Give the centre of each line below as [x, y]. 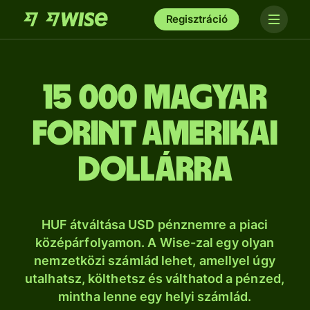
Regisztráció [197, 19]
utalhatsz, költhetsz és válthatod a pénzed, [155, 279]
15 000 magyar [155, 98]
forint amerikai [155, 134]
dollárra [155, 170]
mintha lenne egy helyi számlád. [155, 297]
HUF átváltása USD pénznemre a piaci [155, 225]
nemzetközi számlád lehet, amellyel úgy [155, 261]
